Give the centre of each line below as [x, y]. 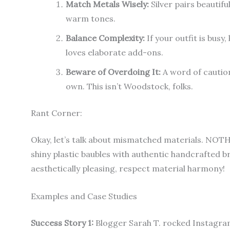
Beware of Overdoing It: [113, 72]
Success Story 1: [62, 223]
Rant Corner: [56, 113]
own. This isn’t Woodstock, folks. [129, 87]
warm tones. [91, 19]
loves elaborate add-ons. [114, 53]
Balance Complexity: [105, 38]
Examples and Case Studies [84, 196]
